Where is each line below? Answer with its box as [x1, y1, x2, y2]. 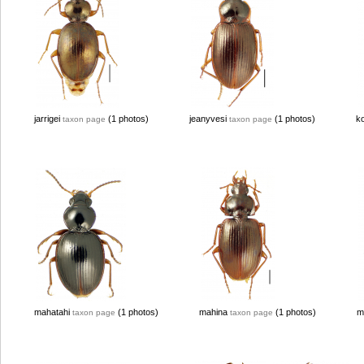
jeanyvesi [189, 114, 229, 123]
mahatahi [34, 307, 72, 317]
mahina [199, 307, 230, 317]
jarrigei [34, 114, 63, 123]
